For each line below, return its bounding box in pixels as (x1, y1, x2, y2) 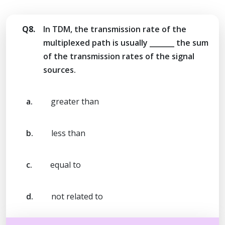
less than (51, 127, 85, 139)
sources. (43, 64, 76, 75)
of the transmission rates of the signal (43, 50, 194, 62)
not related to (51, 190, 103, 202)
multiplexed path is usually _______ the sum (43, 37, 208, 48)
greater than (51, 95, 99, 107)
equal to (50, 159, 81, 170)
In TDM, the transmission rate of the (43, 23, 186, 35)
